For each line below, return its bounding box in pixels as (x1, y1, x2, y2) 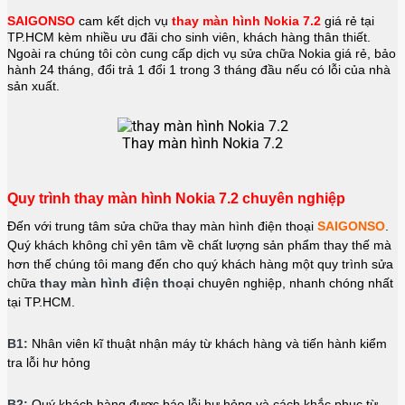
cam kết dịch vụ (79, 14, 172, 29)
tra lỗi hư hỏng (7, 355, 90, 371)
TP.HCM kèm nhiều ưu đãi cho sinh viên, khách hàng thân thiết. (7, 30, 371, 45)
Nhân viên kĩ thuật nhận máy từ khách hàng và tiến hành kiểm (28, 336, 387, 352)
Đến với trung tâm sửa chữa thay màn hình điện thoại (7, 219, 317, 234)
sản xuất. (7, 79, 63, 94)
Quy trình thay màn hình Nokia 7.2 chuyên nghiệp (7, 191, 345, 207)
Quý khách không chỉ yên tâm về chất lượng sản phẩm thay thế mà (7, 238, 391, 253)
